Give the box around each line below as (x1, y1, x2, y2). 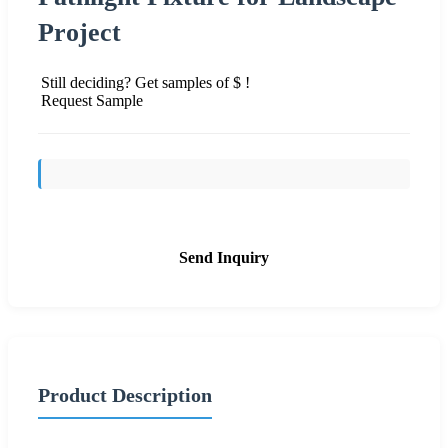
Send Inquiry (179, 248, 269, 266)
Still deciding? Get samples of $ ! (41, 73, 250, 91)
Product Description (38, 383, 212, 406)
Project (38, 17, 121, 47)
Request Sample (41, 91, 143, 109)
